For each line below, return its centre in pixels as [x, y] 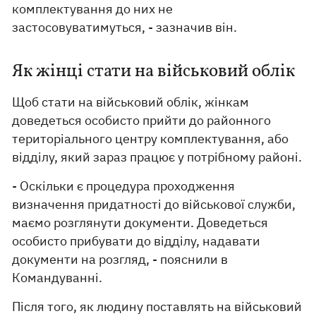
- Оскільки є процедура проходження [124, 186]
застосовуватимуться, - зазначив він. [125, 27]
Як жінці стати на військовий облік [154, 72]
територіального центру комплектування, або [151, 139]
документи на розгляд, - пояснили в [120, 259]
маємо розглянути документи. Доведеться [140, 223]
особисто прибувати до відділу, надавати [136, 241]
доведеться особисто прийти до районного [142, 120]
